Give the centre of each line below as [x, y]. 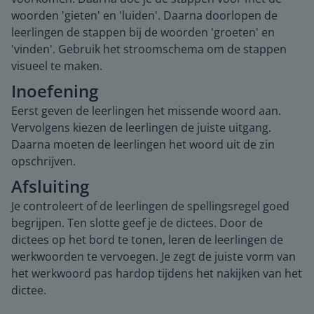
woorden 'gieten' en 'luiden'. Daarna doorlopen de [144, 15]
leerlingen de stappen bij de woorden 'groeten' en [143, 32]
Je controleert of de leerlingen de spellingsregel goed [150, 206]
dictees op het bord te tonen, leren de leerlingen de [147, 240]
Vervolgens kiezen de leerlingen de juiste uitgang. [141, 128]
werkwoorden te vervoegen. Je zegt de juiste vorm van [153, 257]
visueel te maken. [57, 66]
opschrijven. [43, 161]
